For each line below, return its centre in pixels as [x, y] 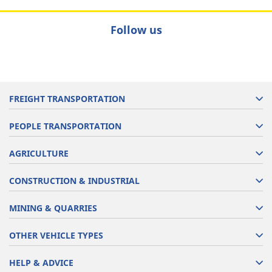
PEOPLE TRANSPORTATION [65, 126]
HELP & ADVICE [41, 263]
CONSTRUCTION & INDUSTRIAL [74, 181]
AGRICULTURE [39, 153]
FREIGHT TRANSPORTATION [67, 99]
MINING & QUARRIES [53, 208]
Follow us [136, 30]
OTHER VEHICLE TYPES [56, 235]
